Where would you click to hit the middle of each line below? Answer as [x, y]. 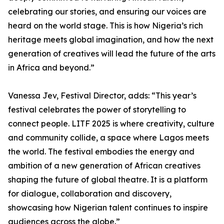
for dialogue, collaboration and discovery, [90, 193]
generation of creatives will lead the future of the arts [112, 53]
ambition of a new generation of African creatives [104, 165]
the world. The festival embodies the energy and [101, 151]
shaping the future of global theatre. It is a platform [108, 179]
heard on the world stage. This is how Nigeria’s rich [105, 25]
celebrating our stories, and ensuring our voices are [107, 11]
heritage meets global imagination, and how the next [111, 39]
